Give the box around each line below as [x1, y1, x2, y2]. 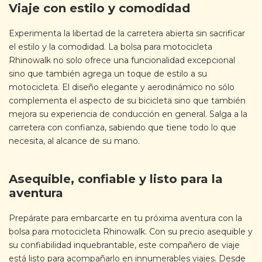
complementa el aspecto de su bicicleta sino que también [9, 95, 246, 106]
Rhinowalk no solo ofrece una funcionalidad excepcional [9, 55, 235, 66]
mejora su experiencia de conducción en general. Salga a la [9, 109, 247, 120]
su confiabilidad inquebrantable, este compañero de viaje [9, 239, 240, 250]
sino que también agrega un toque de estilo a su [9, 68, 207, 80]
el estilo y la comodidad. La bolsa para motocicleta [9, 42, 212, 53]
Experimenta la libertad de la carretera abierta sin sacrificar [9, 28, 245, 39]
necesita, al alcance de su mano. [9, 136, 140, 147]
